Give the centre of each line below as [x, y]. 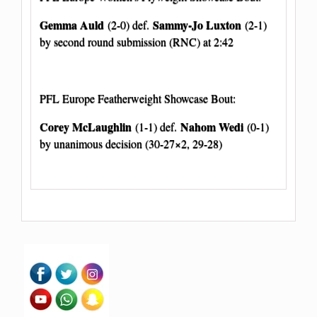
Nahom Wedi [212, 126]
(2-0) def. [128, 24]
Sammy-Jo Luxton [199, 24]
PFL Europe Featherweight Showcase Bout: [138, 98]
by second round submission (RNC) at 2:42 [137, 41]
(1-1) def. [158, 126]
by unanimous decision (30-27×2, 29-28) [131, 143]
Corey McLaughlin [87, 126]
